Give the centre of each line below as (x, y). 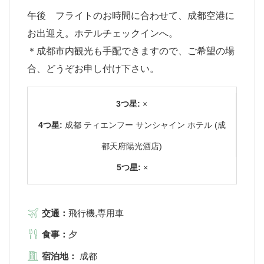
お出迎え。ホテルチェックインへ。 (103, 33)
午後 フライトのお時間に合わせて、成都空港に (131, 15)
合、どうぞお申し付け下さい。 (93, 68)
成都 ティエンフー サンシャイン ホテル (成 (145, 125)
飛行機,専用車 (96, 213)
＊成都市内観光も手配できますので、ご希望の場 (131, 51)
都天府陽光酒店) (132, 146)
